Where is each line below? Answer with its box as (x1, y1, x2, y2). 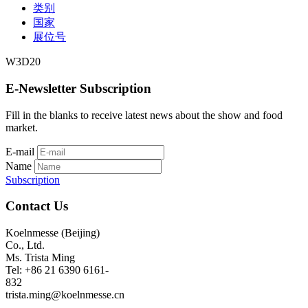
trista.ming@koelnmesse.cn (5, 288, 124, 300)
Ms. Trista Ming (5, 251, 75, 263)
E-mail (5, 145, 34, 157)
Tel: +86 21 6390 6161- (5, 263, 109, 276)
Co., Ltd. (5, 239, 45, 251)
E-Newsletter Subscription (5, 80, 151, 96)
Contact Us (5, 199, 68, 214)
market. (5, 121, 38, 133)
